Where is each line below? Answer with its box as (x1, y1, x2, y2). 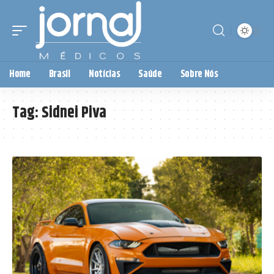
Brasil (48, 66, 70, 82)
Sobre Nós (180, 66, 218, 82)
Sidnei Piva (42, 100, 106, 125)
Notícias (88, 66, 120, 82)
